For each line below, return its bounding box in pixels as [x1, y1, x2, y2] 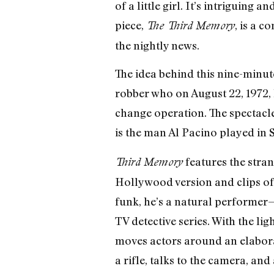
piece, [114, 18, 146, 32]
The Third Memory [146, 18, 235, 32]
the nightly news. [114, 38, 199, 52]
